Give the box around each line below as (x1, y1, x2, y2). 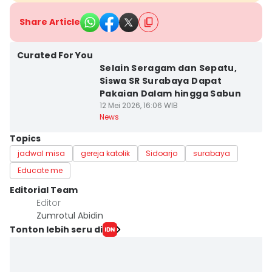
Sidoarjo (146, 148, 177, 158)
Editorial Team (10, 184, 78, 196)
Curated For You (17, 49, 93, 61)
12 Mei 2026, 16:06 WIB (99, 100, 178, 110)
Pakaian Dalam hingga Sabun (99, 87, 241, 100)
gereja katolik (81, 148, 130, 158)
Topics (10, 132, 41, 144)
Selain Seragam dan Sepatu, (99, 62, 237, 74)
